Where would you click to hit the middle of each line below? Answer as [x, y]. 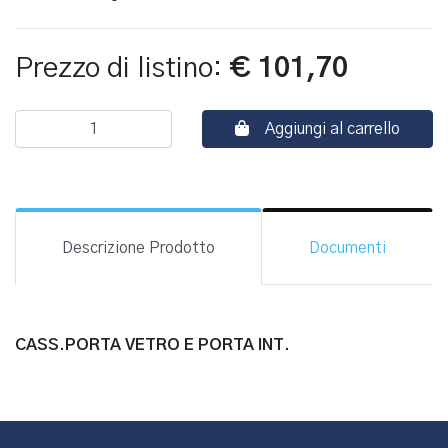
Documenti [347, 248]
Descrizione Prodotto [138, 248]
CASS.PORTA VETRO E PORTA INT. [152, 345]
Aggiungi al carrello [332, 129]
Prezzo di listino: [122, 69]
